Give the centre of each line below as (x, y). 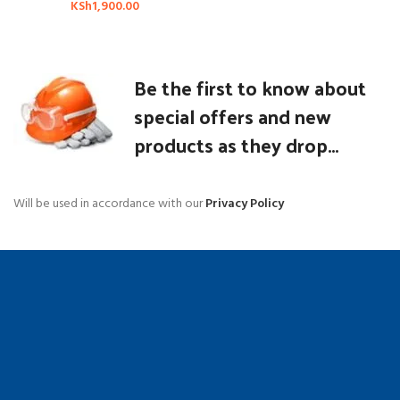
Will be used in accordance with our (109, 204)
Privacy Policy (245, 204)
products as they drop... (236, 145)
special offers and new (233, 117)
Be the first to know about (250, 88)
